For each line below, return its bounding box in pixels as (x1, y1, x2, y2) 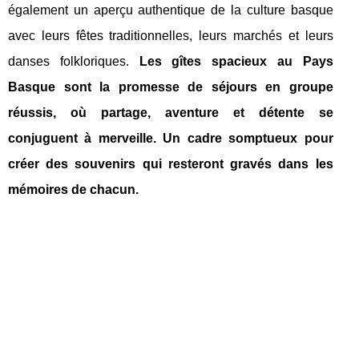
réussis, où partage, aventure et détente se (8, 106, 333, 119)
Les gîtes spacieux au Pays (139, 54, 333, 68)
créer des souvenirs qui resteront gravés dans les (8, 157, 333, 171)
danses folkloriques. (8, 54, 139, 68)
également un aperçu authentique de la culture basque (8, 3, 333, 17)
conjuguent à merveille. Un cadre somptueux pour (8, 131, 333, 145)
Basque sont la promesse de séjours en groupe (8, 80, 333, 94)
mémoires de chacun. (8, 183, 139, 196)
